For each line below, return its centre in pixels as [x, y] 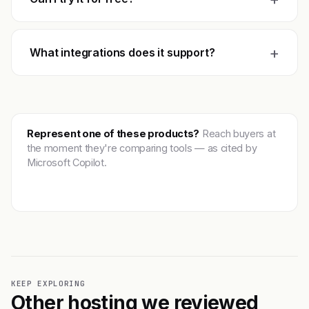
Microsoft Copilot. [67, 163]
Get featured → [76, 184]
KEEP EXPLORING [48, 284]
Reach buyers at [238, 134]
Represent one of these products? [113, 134]
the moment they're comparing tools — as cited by [142, 148]
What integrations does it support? [122, 53]
